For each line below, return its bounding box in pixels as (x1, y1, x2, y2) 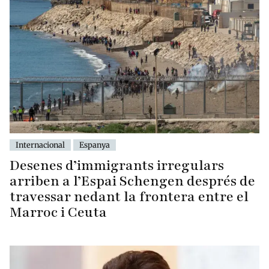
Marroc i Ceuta (10, 202, 107, 222)
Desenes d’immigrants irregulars (10, 156, 224, 175)
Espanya (79, 139, 110, 150)
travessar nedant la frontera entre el (10, 187, 249, 206)
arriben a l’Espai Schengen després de (10, 171, 255, 190)
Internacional (16, 139, 65, 150)
